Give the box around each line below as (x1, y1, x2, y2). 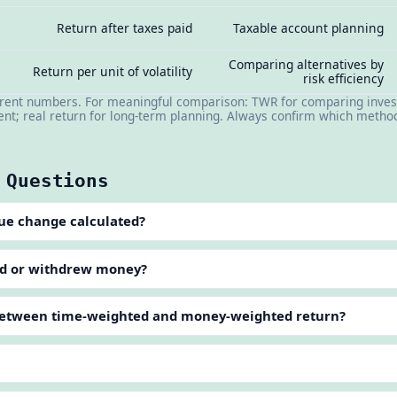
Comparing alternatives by (229, 56, 385, 74)
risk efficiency (303, 70, 385, 88)
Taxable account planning (233, 19, 385, 37)
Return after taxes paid (57, 19, 193, 37)
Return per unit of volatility (33, 63, 193, 81)
